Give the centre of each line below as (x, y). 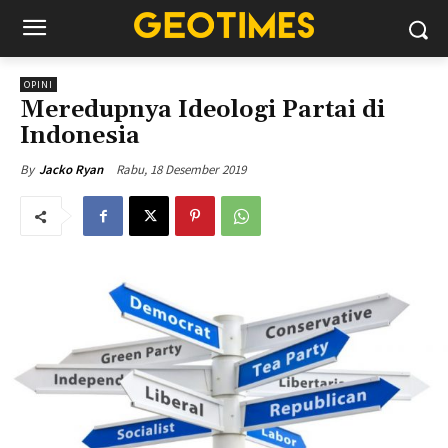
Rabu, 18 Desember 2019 (181, 169)
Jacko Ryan (71, 169)
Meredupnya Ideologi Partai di (202, 110)
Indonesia (80, 136)
